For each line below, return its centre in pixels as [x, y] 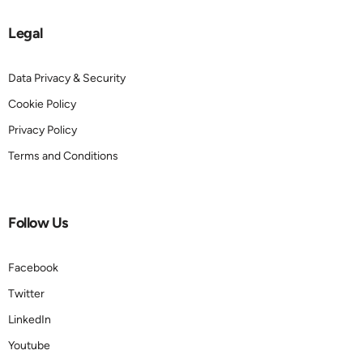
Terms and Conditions [63, 156]
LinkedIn [30, 320]
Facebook [33, 268]
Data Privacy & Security [67, 79]
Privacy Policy [43, 130]
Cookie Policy [42, 105]
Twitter [26, 294]
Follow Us [38, 223]
